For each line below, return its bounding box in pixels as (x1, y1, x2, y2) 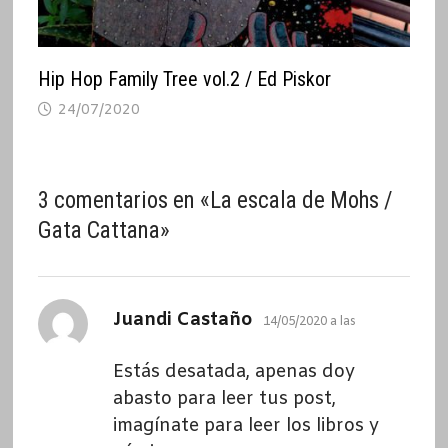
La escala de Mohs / (209, 186, 393, 214)
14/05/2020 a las (262, 313, 356, 330)
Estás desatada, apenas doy (112, 359, 355, 384)
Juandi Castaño (112, 307, 253, 332)
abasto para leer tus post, (112, 386, 336, 411)
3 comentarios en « (37, 186, 210, 214)
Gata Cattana (37, 216, 160, 244)
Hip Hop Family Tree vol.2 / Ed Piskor (37, 66, 331, 91)
